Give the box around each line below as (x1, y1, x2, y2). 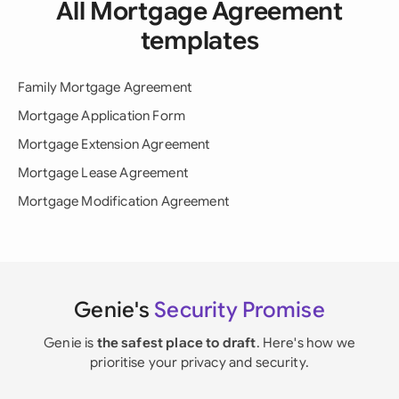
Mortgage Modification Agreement (18, 193, 229, 209)
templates (140, 25, 259, 56)
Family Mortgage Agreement (18, 79, 191, 95)
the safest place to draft (96, 334, 256, 351)
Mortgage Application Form (18, 108, 185, 124)
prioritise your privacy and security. (90, 354, 309, 370)
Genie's (74, 297, 155, 323)
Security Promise (154, 297, 325, 323)
